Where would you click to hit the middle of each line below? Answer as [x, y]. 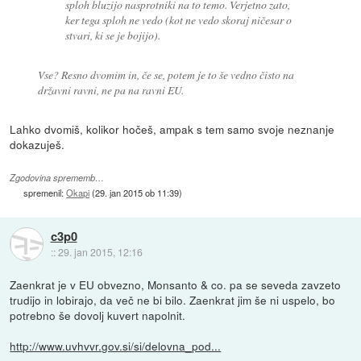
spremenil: [45, 193]
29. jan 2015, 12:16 [100, 252]
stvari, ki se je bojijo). [113, 35]
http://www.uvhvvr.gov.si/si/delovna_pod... [116, 345]
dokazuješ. [37, 144]
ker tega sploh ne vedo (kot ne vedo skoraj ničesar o [179, 19]
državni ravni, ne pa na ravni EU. [110, 89]
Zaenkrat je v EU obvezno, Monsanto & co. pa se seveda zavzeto [176, 284]
